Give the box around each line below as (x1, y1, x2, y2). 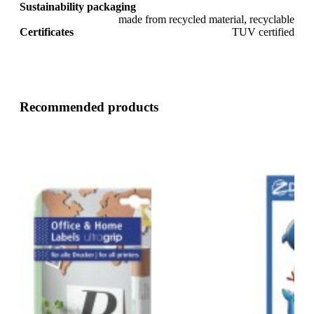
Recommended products (20, 99, 158, 114)
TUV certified (232, 25, 294, 38)
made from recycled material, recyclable (118, 13, 294, 25)
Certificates (20, 25, 74, 38)
